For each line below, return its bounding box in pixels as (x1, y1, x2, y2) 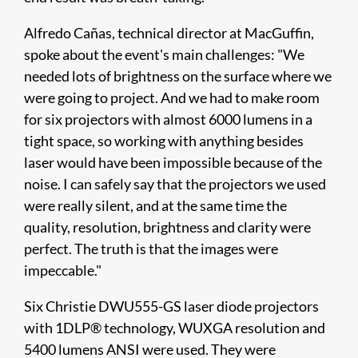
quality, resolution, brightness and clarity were (24, 218, 311, 236)
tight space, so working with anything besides (24, 132, 304, 149)
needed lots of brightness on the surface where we (24, 67, 332, 85)
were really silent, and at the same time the (24, 197, 287, 214)
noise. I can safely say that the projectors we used (24, 175, 326, 193)
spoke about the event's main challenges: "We (24, 46, 304, 63)
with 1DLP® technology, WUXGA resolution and (24, 319, 325, 336)
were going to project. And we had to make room (24, 89, 320, 106)
